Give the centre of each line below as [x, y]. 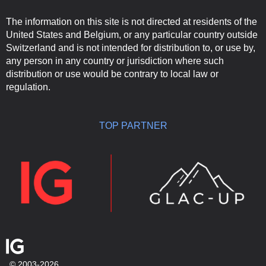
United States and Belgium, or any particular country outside [132, 34]
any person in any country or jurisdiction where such [115, 61]
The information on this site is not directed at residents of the [132, 21]
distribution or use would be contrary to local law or [112, 74]
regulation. [28, 87]
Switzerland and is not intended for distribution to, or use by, [131, 47]
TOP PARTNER [133, 125]
